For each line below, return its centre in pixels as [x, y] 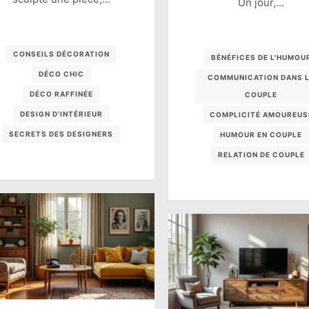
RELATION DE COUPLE [261, 154]
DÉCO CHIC [61, 74]
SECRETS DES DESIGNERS [61, 134]
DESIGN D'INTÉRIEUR [61, 114]
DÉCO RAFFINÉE [61, 94]
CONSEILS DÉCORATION [61, 54]
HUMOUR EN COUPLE [261, 134]
